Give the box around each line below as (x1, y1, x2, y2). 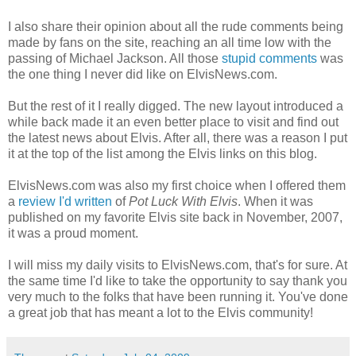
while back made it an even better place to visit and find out (8, 115, 339, 130)
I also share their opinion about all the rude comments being (8, 20, 343, 34)
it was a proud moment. (8, 226, 138, 241)
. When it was (238, 195, 313, 209)
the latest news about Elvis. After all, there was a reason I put (8, 131, 347, 145)
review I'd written (18, 195, 112, 209)
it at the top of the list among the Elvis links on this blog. (8, 147, 317, 161)
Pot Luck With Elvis (129, 195, 238, 209)
